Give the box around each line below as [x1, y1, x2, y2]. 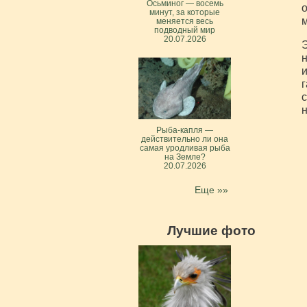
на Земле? [164, 152, 206, 161]
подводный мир [154, 25, 215, 34]
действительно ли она [141, 134, 228, 143]
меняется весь [156, 16, 213, 25]
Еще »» [194, 184, 228, 195]
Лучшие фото [167, 223, 256, 238]
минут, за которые [149, 8, 220, 16]
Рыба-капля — [156, 125, 213, 134]
